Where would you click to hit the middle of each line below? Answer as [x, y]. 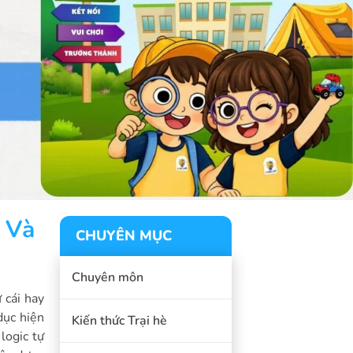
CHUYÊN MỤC [123, 236]
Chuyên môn [107, 278]
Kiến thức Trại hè [119, 321]
